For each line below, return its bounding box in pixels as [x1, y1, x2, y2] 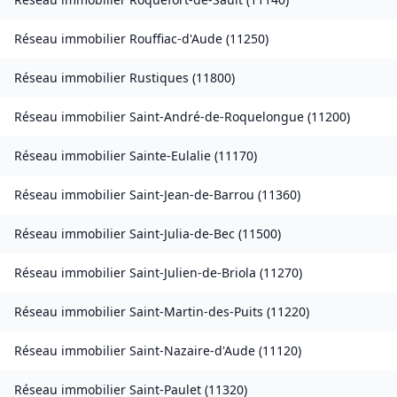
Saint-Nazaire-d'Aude [129, 342, 255, 360]
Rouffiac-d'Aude [129, 30, 222, 48]
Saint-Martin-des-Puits [129, 303, 263, 321]
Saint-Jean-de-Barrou [129, 186, 254, 204]
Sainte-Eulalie [129, 147, 211, 165]
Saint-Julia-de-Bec [129, 225, 235, 243]
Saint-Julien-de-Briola [129, 264, 256, 282]
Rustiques [129, 69, 189, 87]
